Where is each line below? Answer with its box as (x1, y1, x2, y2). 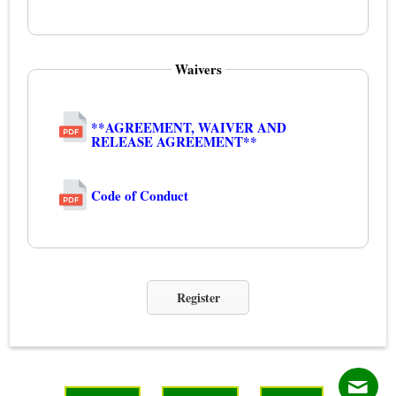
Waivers (174, 59, 222, 80)
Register (176, 287, 220, 307)
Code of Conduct (91, 186, 189, 206)
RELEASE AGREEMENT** (91, 132, 258, 152)
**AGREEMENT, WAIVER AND (91, 118, 287, 138)
